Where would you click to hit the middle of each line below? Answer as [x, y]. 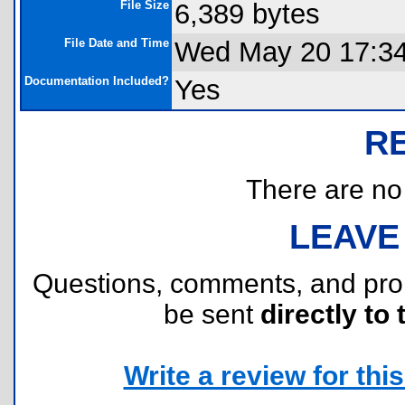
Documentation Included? [97, 81]
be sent [212, 314]
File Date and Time [117, 43]
